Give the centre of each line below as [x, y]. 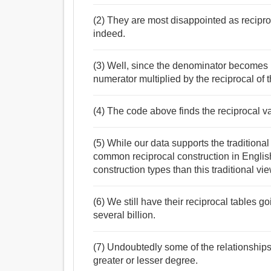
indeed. [109, 34]
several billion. [125, 215]
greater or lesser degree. [146, 261]
